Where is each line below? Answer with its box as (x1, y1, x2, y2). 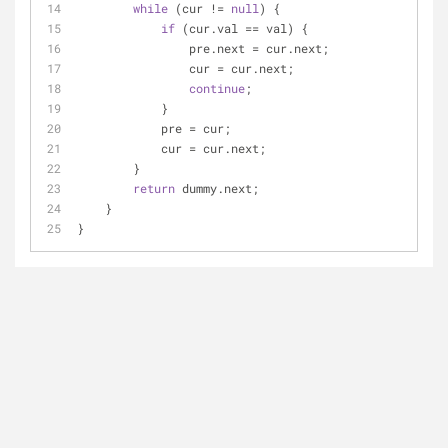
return (133, 180, 175, 196)
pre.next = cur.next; (189, 40, 329, 56)
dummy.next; (175, 180, 259, 196)
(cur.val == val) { (175, 20, 308, 36)
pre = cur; (161, 120, 231, 136)
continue (189, 80, 245, 96)
